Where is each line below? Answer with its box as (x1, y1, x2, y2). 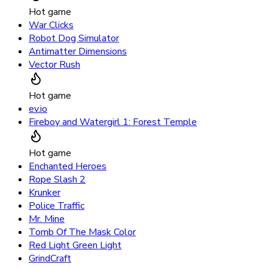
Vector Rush (29, 58, 80, 72)
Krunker (29, 186, 60, 200)
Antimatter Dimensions (29, 45, 127, 59)
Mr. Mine (29, 212, 65, 226)
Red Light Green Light (29, 239, 121, 252)
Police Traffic (29, 199, 84, 213)
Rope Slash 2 (29, 173, 86, 187)
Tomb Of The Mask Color (29, 226, 136, 239)
